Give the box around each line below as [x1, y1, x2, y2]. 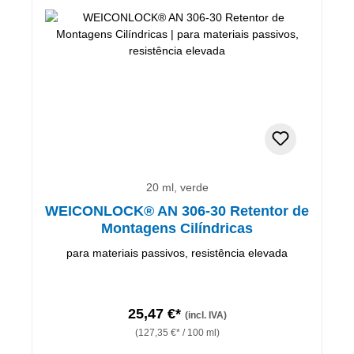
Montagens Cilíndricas [101, 220, 253, 236]
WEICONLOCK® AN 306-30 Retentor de [45, 202, 309, 219]
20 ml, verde [145, 180, 209, 194]
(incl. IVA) [184, 309, 227, 321]
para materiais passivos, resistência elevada [66, 246, 288, 259]
